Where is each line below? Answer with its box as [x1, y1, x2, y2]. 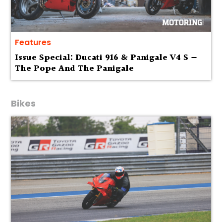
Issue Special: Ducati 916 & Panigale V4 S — [15, 51, 198, 65]
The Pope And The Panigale [15, 61, 134, 76]
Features [15, 37, 52, 49]
